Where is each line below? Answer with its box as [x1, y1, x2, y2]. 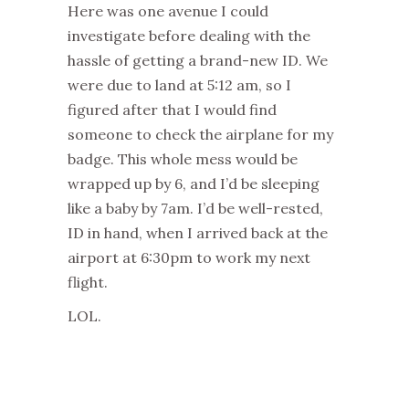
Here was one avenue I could [68, 2, 268, 21]
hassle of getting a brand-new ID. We [68, 51, 328, 70]
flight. [68, 273, 108, 292]
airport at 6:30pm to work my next [68, 248, 310, 267]
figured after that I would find [68, 100, 277, 120]
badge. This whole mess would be [68, 150, 298, 169]
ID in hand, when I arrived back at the [68, 224, 328, 243]
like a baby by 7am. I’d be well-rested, [68, 199, 323, 218]
